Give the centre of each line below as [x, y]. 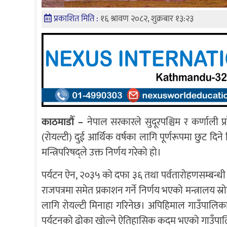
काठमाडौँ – [64, 122]
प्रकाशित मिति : [77, 19]
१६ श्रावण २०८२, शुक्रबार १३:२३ [147, 19]
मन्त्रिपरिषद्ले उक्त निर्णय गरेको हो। [101, 152]
